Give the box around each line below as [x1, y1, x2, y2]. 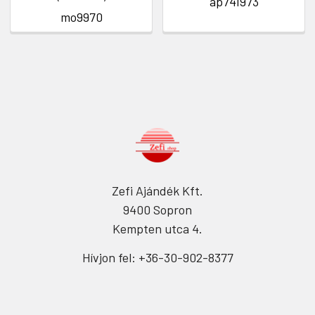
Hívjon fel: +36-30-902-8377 [82, 250, 233, 266]
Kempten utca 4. [112, 221, 202, 237]
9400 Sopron [123, 202, 192, 218]
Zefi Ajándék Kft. [112, 183, 203, 199]
